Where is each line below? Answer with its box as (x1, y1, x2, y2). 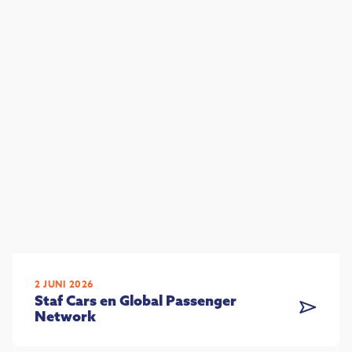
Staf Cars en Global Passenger (35, 291, 236, 310)
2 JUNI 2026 (35, 277, 94, 291)
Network (35, 307, 96, 325)
